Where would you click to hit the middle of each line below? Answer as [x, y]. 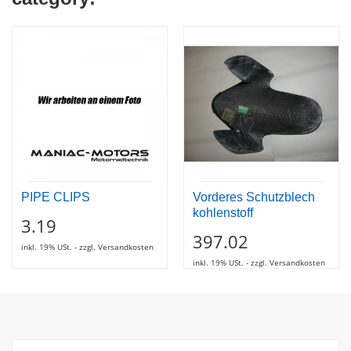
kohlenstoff [223, 213]
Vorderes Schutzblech [254, 197]
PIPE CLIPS [56, 197]
